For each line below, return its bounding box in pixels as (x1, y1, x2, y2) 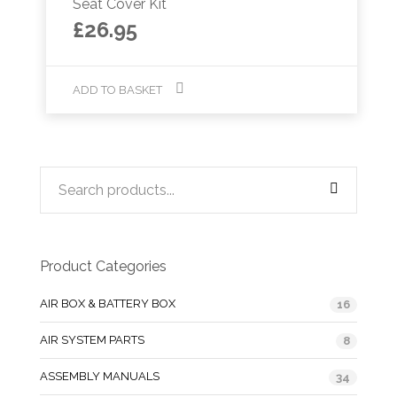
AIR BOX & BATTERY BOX (40, 296, 175, 310)
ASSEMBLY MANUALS (40, 369, 160, 383)
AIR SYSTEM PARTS (40, 332, 144, 346)
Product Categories (40, 257, 167, 275)
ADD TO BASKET (73, 82, 163, 97)
